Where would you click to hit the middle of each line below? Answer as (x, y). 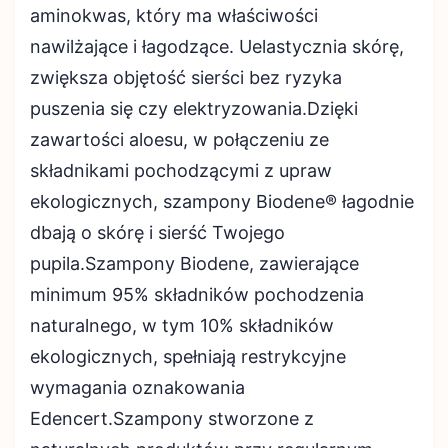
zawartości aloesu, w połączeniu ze (179, 139)
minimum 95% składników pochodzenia (197, 294)
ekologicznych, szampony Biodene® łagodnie (222, 201)
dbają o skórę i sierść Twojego (157, 232)
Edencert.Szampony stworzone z (172, 418)
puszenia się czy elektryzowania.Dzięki (194, 108)
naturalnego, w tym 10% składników (182, 325)
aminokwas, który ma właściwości (174, 15)
